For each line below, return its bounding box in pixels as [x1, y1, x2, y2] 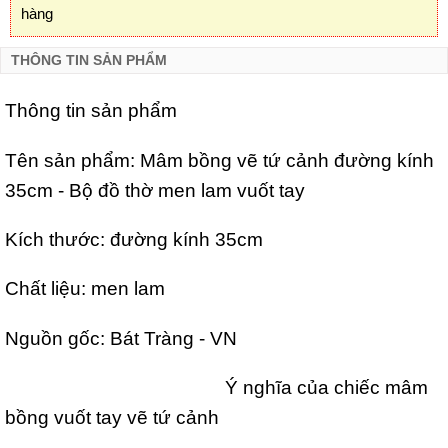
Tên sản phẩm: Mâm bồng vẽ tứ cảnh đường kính [5, 148, 434, 171]
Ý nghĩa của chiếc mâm [5, 376, 428, 399]
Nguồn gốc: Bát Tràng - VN [5, 326, 237, 349]
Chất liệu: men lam [5, 277, 165, 300]
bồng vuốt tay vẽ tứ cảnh [5, 406, 219, 429]
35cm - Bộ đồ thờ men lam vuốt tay [5, 178, 305, 201]
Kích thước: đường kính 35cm [5, 228, 263, 251]
